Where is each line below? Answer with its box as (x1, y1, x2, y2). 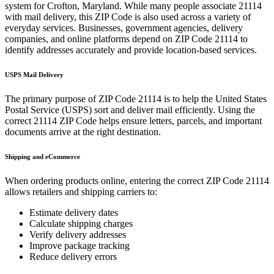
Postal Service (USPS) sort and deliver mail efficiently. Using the (5, 104, 255, 115)
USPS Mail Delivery (5, 70, 64, 78)
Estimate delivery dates (29, 207, 118, 218)
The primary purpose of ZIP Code (5, 93, 138, 104)
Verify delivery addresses (29, 229, 126, 240)
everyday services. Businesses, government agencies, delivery (5, 23, 243, 33)
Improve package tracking (29, 240, 130, 251)
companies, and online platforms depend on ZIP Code (5, 34, 215, 44)
